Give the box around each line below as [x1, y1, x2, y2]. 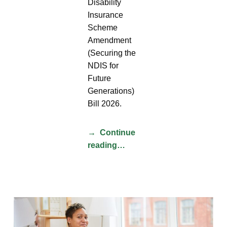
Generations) [88, 86, 135, 95]
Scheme [88, 23, 118, 32]
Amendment [88, 35, 132, 45]
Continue [100, 128, 136, 137]
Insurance [88, 10, 124, 19]
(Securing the [88, 48, 136, 57]
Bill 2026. [88, 99, 122, 108]
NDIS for [88, 61, 119, 70]
